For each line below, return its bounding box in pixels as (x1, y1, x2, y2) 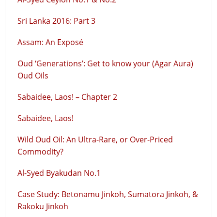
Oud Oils (17, 70, 48, 81)
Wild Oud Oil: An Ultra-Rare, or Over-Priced (17, 134, 173, 145)
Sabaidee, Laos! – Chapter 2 (17, 92, 117, 102)
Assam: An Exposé (17, 37, 83, 47)
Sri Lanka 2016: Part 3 (17, 15, 95, 26)
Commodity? (17, 146, 63, 157)
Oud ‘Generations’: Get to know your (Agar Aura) (17, 58, 193, 69)
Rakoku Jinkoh (17, 201, 68, 212)
